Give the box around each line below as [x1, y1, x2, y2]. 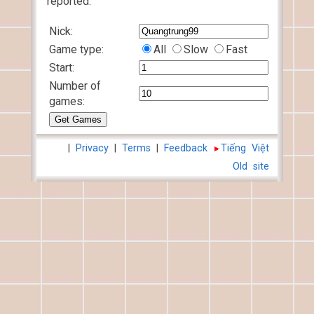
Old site [233, 161, 269, 172]
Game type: [49, 43, 104, 56]
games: [49, 95, 85, 108]
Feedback [164, 142, 207, 154]
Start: [49, 61, 74, 74]
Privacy [76, 142, 109, 154]
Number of [49, 79, 101, 93]
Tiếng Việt [221, 142, 269, 154]
